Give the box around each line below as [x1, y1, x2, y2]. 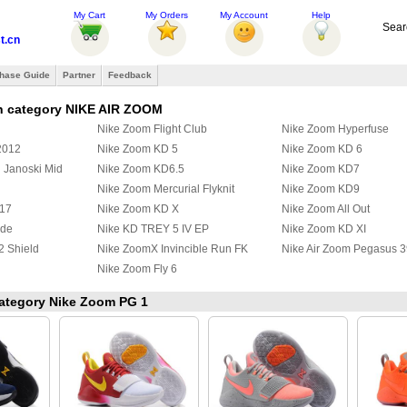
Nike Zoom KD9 [282, 183, 360, 195]
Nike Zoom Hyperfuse [282, 123, 389, 135]
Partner [63, 70, 95, 80]
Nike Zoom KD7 [282, 163, 360, 175]
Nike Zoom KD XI [282, 223, 366, 235]
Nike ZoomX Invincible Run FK [97, 243, 248, 255]
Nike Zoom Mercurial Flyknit [97, 183, 234, 195]
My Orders [145, 10, 188, 20]
